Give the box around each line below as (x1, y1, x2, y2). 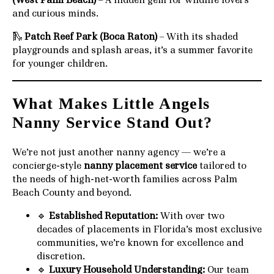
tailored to (197, 159, 246, 172)
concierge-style (12, 159, 84, 172)
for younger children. (12, 57, 108, 70)
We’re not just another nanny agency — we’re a (12, 146, 226, 158)
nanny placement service (84, 159, 197, 172)
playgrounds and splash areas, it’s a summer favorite (12, 43, 253, 56)
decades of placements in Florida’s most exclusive (37, 223, 262, 235)
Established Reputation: (49, 209, 158, 222)
